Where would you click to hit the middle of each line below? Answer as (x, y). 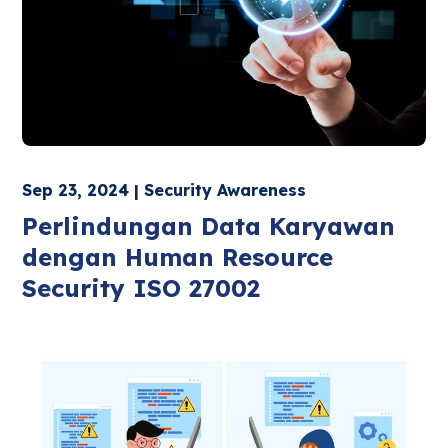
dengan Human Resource (178, 256)
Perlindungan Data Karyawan (209, 225)
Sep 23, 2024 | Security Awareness (164, 189)
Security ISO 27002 (141, 287)
